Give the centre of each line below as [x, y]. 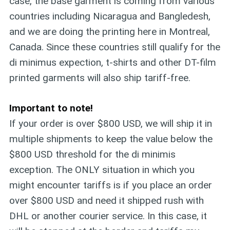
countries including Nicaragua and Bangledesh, [110, 16]
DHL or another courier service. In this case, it [108, 216]
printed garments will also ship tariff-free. [100, 78]
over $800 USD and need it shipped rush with [106, 200]
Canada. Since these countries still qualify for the [114, 47]
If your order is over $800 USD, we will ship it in [110, 123]
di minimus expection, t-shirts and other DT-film [112, 63]
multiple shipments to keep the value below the [111, 139]
